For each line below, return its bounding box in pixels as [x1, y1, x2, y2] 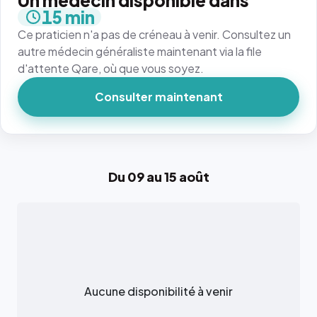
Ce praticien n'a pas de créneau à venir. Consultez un [18, 27, 291, 42]
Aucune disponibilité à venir [84, 284, 233, 299]
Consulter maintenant [94, 89, 223, 105]
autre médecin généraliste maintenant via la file [18, 44, 262, 59]
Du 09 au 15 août [108, 168, 209, 185]
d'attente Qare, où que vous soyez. [18, 61, 204, 76]
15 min [41, 6, 95, 28]
